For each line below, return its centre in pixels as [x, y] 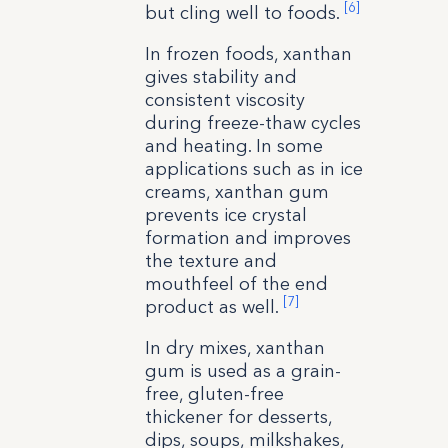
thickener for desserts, [238, 416]
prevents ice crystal [225, 214]
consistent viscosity [224, 99]
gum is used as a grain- [242, 370]
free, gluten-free [214, 393]
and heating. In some [233, 145]
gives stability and [220, 76]
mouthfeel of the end [236, 283]
